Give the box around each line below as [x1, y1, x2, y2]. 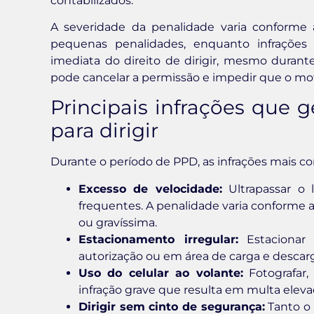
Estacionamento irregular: [78, 232, 238, 246]
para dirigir [50, 118, 158, 143]
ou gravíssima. [78, 215, 157, 229]
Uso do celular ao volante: [78, 266, 243, 280]
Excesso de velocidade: [78, 182, 222, 196]
